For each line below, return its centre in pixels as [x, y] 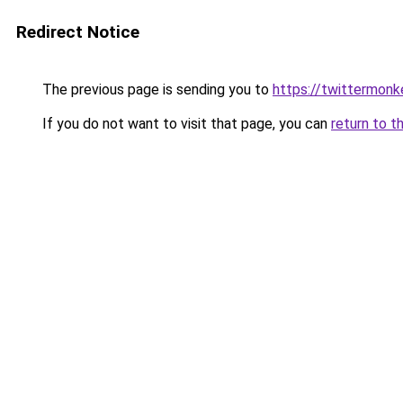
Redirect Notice [78, 32]
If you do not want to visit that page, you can [185, 124]
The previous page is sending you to [156, 90]
